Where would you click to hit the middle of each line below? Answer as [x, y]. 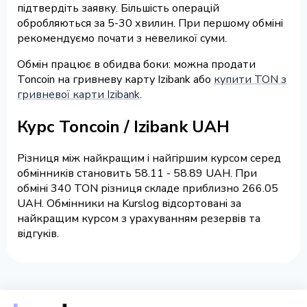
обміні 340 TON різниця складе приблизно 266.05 [148, 189]
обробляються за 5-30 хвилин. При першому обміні [150, 23]
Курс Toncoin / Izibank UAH [123, 126]
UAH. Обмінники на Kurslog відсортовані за [129, 204]
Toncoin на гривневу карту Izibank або [115, 79]
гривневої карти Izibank [78, 94]
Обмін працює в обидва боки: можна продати [136, 64]
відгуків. [38, 234]
